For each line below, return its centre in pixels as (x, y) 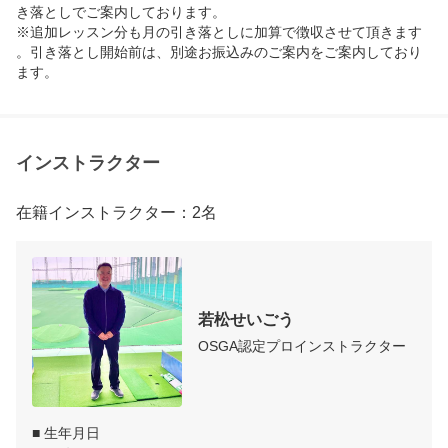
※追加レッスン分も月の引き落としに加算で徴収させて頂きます (219, 32)
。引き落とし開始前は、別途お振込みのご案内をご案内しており (219, 52)
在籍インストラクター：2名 (116, 213)
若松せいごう (246, 319)
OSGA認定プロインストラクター (302, 345)
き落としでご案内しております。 (121, 12)
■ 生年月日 (66, 433)
